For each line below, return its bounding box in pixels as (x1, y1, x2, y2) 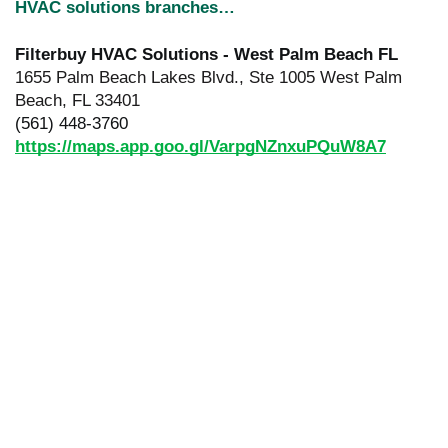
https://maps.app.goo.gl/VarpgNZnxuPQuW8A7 (15, 136, 386, 156)
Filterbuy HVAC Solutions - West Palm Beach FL (15, 44, 398, 64)
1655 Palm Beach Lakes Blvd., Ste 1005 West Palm (15, 67, 402, 87)
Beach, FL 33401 (15, 90, 140, 110)
